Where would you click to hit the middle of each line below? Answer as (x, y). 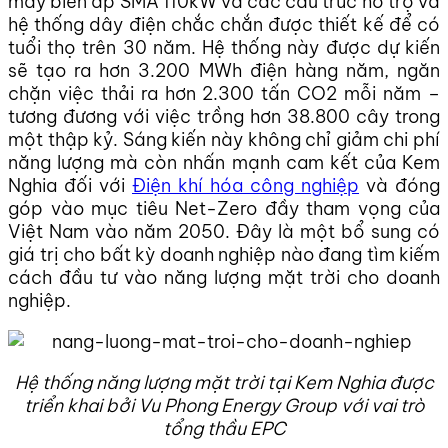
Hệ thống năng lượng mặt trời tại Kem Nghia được (224, 383)
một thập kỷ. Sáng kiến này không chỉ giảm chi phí (224, 140)
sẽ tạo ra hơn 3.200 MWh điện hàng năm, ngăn (224, 71)
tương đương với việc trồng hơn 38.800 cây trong (224, 117)
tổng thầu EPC (224, 429)
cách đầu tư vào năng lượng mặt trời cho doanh (224, 278)
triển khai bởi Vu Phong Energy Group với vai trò (224, 406)
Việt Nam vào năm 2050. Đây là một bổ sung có (224, 232)
